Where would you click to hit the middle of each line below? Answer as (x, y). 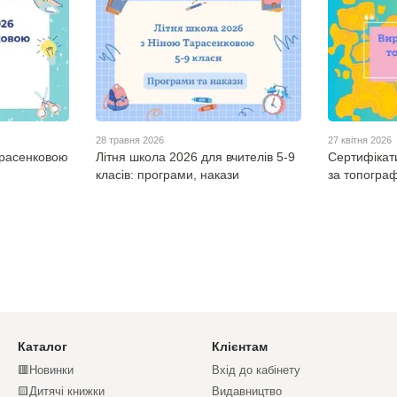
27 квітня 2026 (360, 140)
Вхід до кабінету (256, 370)
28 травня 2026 (129, 140)
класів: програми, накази (167, 175)
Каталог (43, 347)
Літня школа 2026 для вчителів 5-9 (195, 157)
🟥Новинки (46, 370)
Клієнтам (240, 347)
